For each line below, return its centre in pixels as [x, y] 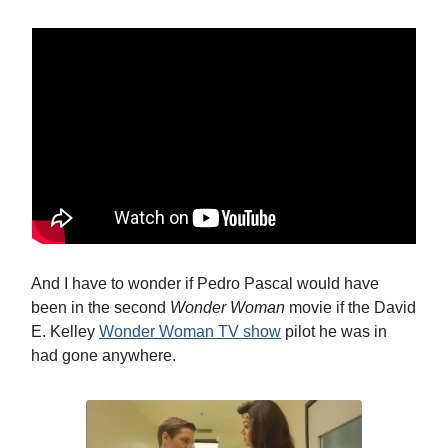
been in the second [100, 307]
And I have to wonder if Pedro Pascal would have [205, 283]
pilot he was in [334, 331]
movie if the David [350, 307]
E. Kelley [65, 331]
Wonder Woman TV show [190, 331]
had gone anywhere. [103, 355]
